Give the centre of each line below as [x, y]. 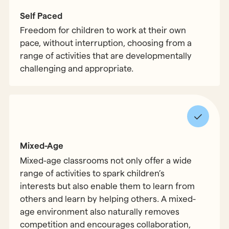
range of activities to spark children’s [93, 173]
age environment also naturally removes [100, 211]
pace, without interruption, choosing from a [106, 43]
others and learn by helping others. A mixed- [108, 199]
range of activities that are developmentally [106, 55]
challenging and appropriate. [77, 68]
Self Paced [41, 16]
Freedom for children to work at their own [103, 30]
